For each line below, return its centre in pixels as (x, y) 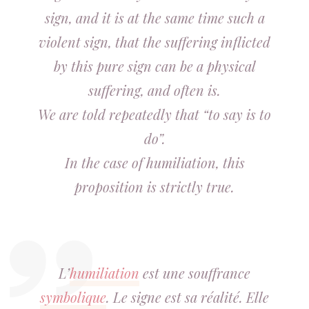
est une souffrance (195, 273)
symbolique (73, 297)
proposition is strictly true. (154, 187)
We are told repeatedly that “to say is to (154, 114)
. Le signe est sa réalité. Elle (188, 297)
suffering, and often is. (154, 90)
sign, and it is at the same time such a (154, 18)
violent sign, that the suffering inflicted (154, 42)
